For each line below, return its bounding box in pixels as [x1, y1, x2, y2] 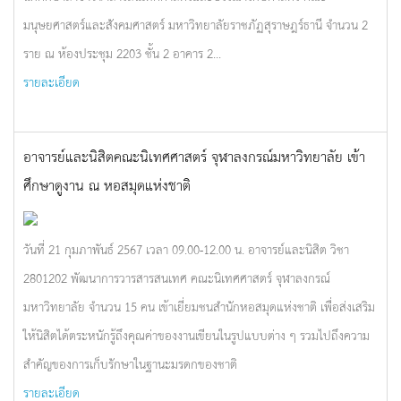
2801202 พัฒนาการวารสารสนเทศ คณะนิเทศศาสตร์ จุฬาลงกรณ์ [23, 268, 330, 287]
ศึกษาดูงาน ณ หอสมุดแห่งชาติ [23, 173, 191, 196]
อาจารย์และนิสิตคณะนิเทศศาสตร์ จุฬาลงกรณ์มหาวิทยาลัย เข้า [23, 144, 365, 167]
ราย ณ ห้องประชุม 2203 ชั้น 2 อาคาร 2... [23, 43, 221, 63]
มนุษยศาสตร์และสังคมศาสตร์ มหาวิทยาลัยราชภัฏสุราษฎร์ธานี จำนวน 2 [23, 14, 368, 34]
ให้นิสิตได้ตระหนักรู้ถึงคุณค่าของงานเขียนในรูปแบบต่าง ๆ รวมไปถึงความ [23, 325, 370, 345]
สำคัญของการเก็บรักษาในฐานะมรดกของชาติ [23, 354, 237, 373]
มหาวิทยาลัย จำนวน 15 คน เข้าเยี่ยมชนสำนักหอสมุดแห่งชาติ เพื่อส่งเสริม [23, 296, 375, 316]
